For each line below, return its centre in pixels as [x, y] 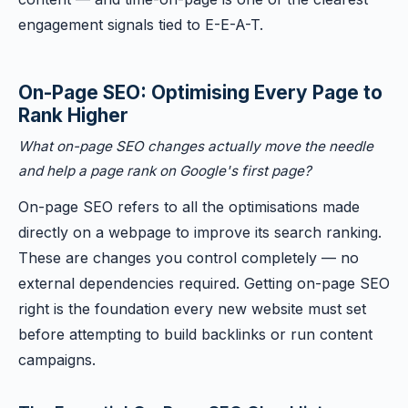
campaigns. [57, 360]
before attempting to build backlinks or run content [195, 334]
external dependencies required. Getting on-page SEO [204, 283]
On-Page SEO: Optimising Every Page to [200, 92]
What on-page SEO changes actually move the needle [196, 146]
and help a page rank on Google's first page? [165, 171]
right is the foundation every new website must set [192, 309]
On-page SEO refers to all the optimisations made [189, 207]
